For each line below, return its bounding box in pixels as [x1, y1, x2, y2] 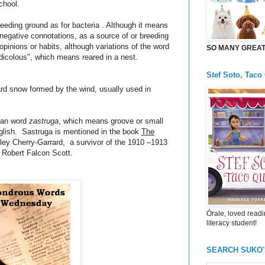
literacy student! [206, 218, 257, 227]
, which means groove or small [59, 117, 163, 126]
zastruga [29, 117, 59, 126]
